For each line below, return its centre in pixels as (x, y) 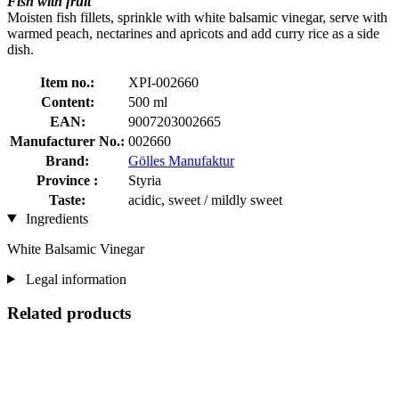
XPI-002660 (163, 82)
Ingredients (55, 218)
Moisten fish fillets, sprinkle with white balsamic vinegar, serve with (197, 17)
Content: (67, 102)
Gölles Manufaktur (181, 160)
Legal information (74, 279)
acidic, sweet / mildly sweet (205, 199)
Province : (67, 180)
